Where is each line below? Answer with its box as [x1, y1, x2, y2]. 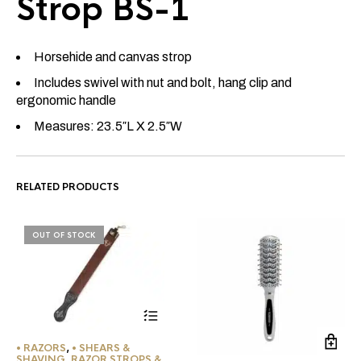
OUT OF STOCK [32, 230, 96, 241]
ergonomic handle [16, 93, 116, 108]
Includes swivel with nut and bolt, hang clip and [34, 76, 292, 90]
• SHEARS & [72, 341, 131, 355]
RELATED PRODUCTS [16, 180, 119, 194]
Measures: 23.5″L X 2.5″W [34, 119, 182, 134]
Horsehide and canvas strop [34, 50, 192, 64]
